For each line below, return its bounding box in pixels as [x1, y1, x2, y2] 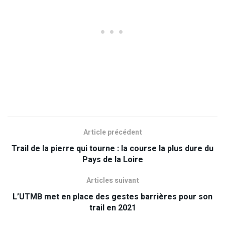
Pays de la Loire [82, 153, 143, 166]
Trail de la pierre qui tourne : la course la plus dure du [12, 142, 213, 155]
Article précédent [83, 127, 142, 138]
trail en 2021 [89, 201, 136, 214]
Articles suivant [86, 175, 139, 186]
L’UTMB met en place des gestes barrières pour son [13, 190, 212, 203]
